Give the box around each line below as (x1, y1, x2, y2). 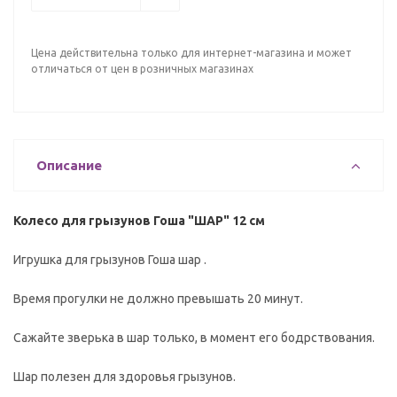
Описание (36, 158, 102, 173)
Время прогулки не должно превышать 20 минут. (13, 292, 303, 306)
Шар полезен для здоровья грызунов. (13, 370, 236, 384)
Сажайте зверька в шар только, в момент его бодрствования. (13, 331, 375, 345)
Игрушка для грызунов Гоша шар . (13, 253, 206, 267)
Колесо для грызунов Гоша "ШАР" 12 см (13, 214, 265, 228)
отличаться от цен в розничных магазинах (31, 63, 253, 74)
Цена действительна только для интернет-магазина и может (31, 47, 352, 58)
